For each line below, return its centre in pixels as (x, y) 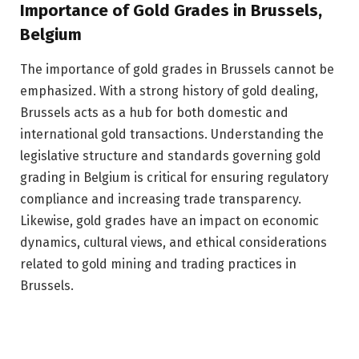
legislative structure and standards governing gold (171, 156)
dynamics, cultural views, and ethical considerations (173, 243)
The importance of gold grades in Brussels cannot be (177, 70)
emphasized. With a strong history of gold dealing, (169, 91)
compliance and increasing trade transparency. (161, 200)
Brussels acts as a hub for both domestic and (154, 113)
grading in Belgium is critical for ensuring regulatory (174, 178)
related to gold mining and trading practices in (158, 264)
